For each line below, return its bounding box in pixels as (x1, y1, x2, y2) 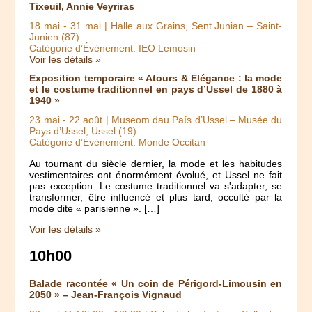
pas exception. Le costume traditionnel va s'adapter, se (29, 180, 283, 192)
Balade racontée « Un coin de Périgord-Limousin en (29, 278, 283, 290)
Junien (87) (29, 31, 80, 42)
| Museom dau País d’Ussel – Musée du (102, 114, 283, 126)
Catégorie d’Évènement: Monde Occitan (29, 136, 206, 148)
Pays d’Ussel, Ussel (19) (29, 125, 137, 137)
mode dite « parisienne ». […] (29, 202, 160, 214)
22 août (69, 114, 103, 126)
